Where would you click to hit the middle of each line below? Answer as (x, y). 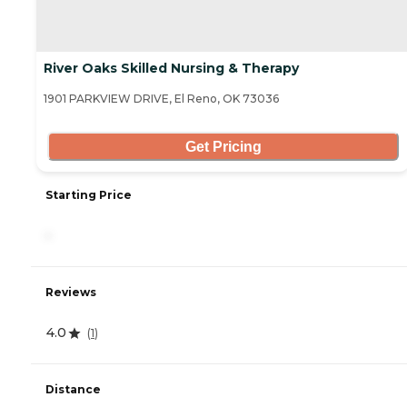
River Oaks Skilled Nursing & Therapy (171, 69)
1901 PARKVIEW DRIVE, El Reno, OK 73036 (161, 99)
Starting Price (89, 195)
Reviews (71, 293)
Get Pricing (223, 146)
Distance (73, 390)
